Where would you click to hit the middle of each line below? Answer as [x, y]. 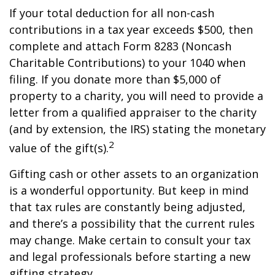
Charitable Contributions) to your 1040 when [127, 62]
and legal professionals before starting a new [130, 256]
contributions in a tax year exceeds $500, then [131, 29]
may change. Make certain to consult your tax [130, 240]
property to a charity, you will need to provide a [136, 95]
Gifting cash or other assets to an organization [134, 173]
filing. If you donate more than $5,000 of [115, 79]
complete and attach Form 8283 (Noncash [120, 46]
